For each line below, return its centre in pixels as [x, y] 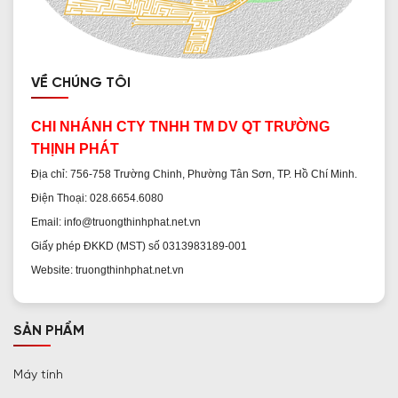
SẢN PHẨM [49, 331]
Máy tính [38, 375]
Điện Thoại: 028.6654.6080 [97, 198]
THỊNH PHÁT [75, 149]
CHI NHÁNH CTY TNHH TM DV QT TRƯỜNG [180, 127]
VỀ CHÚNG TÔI [81, 83]
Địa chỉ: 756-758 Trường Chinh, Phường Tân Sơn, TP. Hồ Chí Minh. [194, 174]
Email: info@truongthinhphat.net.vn [116, 222]
